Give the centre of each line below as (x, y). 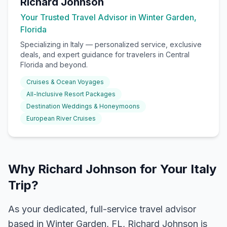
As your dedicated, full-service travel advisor (102, 209)
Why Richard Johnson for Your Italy (112, 169)
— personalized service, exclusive (143, 44)
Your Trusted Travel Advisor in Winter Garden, (108, 17)
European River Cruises (61, 118)
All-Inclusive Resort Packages (71, 94)
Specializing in (45, 44)
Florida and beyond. (54, 65)
